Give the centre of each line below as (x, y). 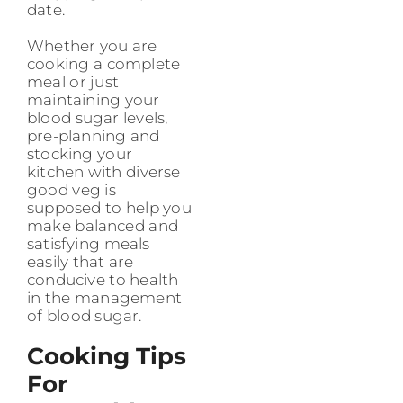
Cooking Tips (107, 357)
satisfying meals (89, 244)
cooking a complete (104, 64)
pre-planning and (94, 136)
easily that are (81, 262)
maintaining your (94, 100)
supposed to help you (109, 208)
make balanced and (103, 226)
